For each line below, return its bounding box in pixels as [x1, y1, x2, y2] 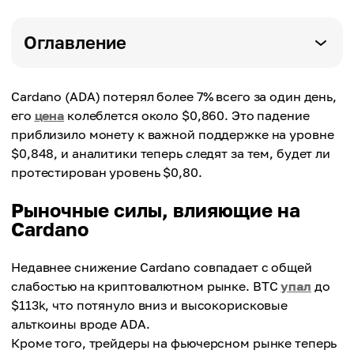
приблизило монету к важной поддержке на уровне [11, 126, 334, 142]
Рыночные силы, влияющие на [11, 198, 300, 221]
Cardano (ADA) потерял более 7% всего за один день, [11, 88, 337, 104]
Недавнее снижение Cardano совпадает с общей [11, 259, 312, 275]
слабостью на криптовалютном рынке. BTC [11, 278, 281, 294]
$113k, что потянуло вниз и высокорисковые [11, 297, 288, 313]
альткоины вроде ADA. [11, 316, 150, 332]
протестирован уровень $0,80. [11, 164, 202, 180]
